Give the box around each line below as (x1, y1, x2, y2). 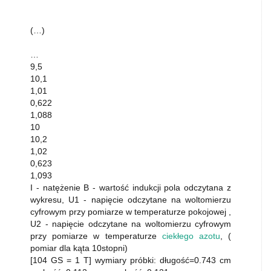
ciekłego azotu (162, 231, 220, 241)
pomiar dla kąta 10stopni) (30, 243, 128, 253)
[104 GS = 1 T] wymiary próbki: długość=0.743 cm (30, 255, 231, 265)
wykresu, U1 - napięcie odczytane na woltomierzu (30, 195, 231, 204)
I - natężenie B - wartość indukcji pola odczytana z (30, 183, 231, 192)
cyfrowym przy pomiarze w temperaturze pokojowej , (30, 207, 231, 217)
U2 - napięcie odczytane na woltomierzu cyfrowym (30, 219, 231, 229)
